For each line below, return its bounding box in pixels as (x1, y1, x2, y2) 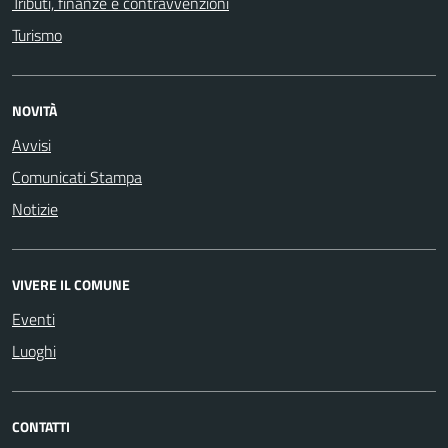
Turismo (12, 23, 62, 47)
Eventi (12, 307, 55, 331)
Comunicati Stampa (12, 165, 142, 189)
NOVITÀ (12, 100, 57, 121)
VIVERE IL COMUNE (12, 274, 130, 295)
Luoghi (12, 339, 56, 363)
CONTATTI (12, 416, 70, 437)
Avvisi (12, 133, 51, 157)
